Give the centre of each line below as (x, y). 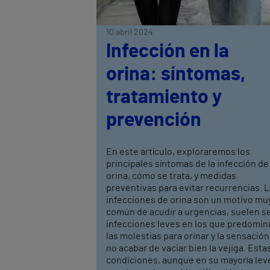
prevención (154, 120)
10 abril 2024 (130, 33)
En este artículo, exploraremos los (178, 152)
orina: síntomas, (176, 74)
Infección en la (168, 52)
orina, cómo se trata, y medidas (171, 176)
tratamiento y (164, 97)
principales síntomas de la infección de (187, 164)
